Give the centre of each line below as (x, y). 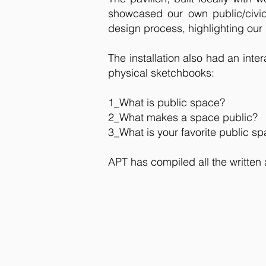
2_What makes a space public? (183, 117)
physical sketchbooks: (161, 73)
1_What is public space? (167, 102)
